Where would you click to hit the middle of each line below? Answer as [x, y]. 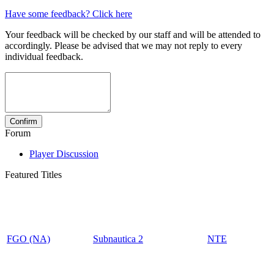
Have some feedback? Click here [68, 14]
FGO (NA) [28, 239]
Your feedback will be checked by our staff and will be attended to [133, 35]
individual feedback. [44, 57]
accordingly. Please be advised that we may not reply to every [124, 46]
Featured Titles [33, 175]
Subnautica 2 [118, 239]
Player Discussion [64, 154]
